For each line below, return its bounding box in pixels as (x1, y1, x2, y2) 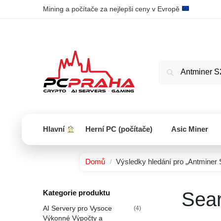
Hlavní (43, 125, 67, 133)
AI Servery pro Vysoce (43, 204, 112, 212)
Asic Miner (171, 125, 209, 133)
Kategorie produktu (43, 188, 110, 197)
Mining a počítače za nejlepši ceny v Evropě (43, 5, 182, 13)
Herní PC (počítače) (85, 125, 152, 133)
